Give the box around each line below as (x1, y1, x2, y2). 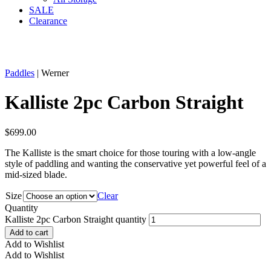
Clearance (29, 16, 67, 26)
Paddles (5, 68, 34, 78)
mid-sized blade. (5, 169, 67, 180)
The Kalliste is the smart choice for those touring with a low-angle (5, 147, 256, 158)
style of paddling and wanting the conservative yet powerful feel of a (5, 158, 266, 169)
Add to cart (10, 227, 48, 237)
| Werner (34, 68, 69, 78)
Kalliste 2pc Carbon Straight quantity (5, 214, 146, 224)
